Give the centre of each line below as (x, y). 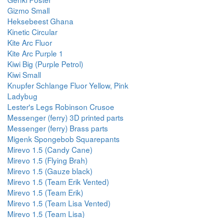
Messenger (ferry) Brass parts (58, 128)
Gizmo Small (28, 10)
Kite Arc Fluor (30, 42)
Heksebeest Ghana (40, 21)
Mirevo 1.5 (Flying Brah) (47, 160)
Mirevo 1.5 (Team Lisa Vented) (59, 203)
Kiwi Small (24, 74)
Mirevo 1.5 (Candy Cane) (50, 149)
